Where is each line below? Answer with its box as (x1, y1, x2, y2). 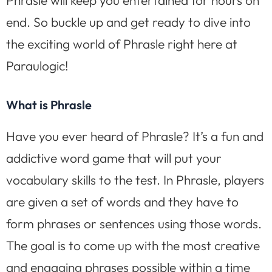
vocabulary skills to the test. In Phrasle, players (6, 171, 264, 188)
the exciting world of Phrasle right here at (6, 35, 237, 52)
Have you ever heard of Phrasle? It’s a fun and (6, 127, 263, 144)
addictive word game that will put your (6, 149, 222, 166)
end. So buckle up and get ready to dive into (6, 13, 251, 30)
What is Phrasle (6, 97, 92, 112)
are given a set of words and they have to (6, 193, 239, 209)
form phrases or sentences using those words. (6, 215, 262, 231)
